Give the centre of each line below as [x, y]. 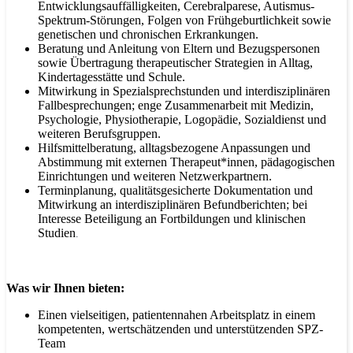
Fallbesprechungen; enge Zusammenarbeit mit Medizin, [176, 105]
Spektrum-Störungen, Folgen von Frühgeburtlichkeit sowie [184, 20]
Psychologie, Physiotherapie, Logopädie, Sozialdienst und [182, 119]
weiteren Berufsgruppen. [99, 133]
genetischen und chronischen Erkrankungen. [148, 34]
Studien [57, 232]
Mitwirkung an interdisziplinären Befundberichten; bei [173, 204]
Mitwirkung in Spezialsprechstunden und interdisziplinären [184, 91]
